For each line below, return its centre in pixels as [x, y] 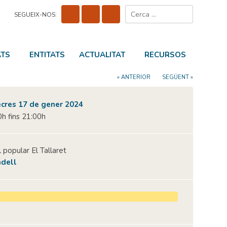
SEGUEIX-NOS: [35, 15]
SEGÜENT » [177, 77]
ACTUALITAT [102, 55]
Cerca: [185, 11]
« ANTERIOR [134, 77]
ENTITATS [47, 55]
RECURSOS [165, 55]
